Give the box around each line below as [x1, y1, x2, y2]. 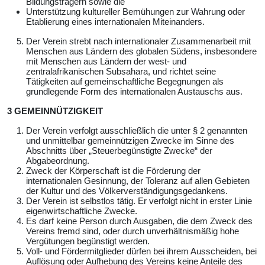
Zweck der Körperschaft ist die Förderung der [26, 165, 201, 176]
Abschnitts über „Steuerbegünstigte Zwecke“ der [26, 145, 212, 156]
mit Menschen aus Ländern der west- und [26, 56, 186, 66]
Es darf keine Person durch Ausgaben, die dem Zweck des [26, 215, 253, 226]
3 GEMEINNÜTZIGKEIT [7, 105, 103, 116]
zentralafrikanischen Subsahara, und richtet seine [26, 66, 216, 76]
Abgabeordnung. [26, 155, 89, 166]
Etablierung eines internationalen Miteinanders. [26, 16, 205, 27]
